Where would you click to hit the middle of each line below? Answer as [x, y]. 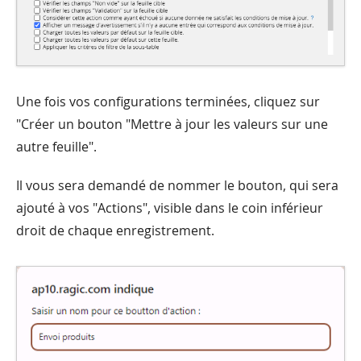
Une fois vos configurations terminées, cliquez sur [168, 102]
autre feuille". [56, 147]
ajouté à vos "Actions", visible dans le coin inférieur [170, 208]
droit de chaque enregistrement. [115, 231]
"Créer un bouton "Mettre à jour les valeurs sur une [172, 124]
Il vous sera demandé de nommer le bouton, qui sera [177, 186]
